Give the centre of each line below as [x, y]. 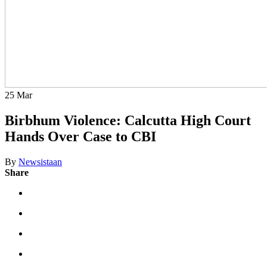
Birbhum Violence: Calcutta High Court [128, 120]
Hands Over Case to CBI [80, 136]
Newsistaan [40, 162]
